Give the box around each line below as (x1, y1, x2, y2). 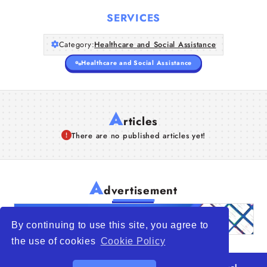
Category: (58, 39, 95, 50)
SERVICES (107, 10, 160, 25)
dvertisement (103, 182, 178, 198)
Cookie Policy (100, 236, 166, 247)
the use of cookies (11, 236, 99, 247)
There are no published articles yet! (72, 129, 206, 141)
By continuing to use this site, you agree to (11, 219, 209, 230)
